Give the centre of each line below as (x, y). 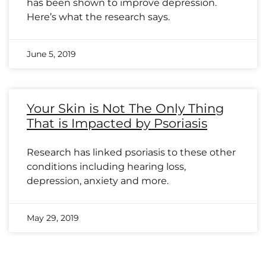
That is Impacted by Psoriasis (117, 123)
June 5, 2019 (51, 54)
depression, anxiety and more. (98, 181)
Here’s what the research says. (98, 17)
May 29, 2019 (53, 218)
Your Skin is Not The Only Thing (125, 108)
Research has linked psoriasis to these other (131, 152)
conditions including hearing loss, (106, 167)
